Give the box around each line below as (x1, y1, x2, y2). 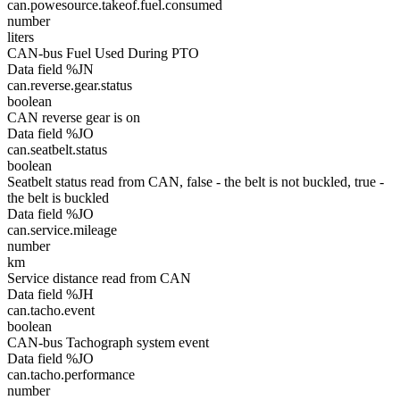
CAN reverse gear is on (7, 110, 140, 125)
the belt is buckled (7, 190, 109, 205)
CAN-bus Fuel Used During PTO (7, 46, 199, 61)
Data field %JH (7, 287, 94, 302)
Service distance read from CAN (7, 271, 191, 286)
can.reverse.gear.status (7, 78, 132, 93)
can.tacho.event (7, 303, 95, 318)
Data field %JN (7, 62, 94, 77)
